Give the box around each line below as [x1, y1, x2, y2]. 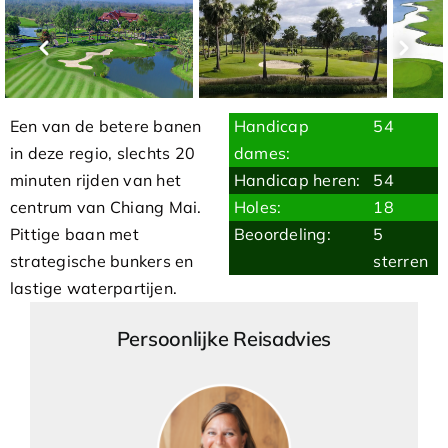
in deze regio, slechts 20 [10, 143, 196, 163]
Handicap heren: [234, 170, 361, 190]
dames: [234, 143, 291, 163]
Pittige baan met [10, 224, 139, 244]
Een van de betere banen [10, 116, 202, 136]
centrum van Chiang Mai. [10, 197, 202, 217]
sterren [373, 251, 429, 271]
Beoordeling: [234, 224, 331, 244]
